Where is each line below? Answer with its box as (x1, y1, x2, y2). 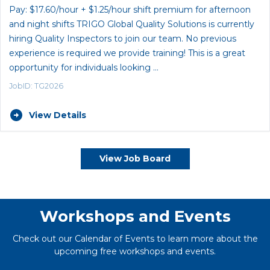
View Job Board (99, 153, 171, 165)
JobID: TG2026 (9, 81, 63, 91)
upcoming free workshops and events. (54, 245, 216, 257)
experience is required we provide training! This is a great (9, 47, 245, 58)
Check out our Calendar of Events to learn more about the (12, 233, 258, 244)
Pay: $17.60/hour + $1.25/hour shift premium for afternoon (9, 4, 251, 15)
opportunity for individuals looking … (9, 61, 159, 73)
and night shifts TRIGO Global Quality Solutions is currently (9, 18, 254, 30)
